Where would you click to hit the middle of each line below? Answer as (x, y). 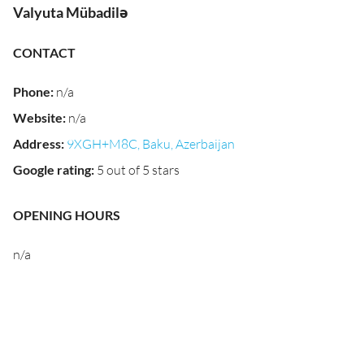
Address (37, 143)
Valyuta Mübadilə (71, 12)
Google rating (52, 169)
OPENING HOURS (67, 215)
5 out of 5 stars (138, 170)
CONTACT (44, 52)
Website (38, 117)
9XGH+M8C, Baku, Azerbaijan (151, 144)
